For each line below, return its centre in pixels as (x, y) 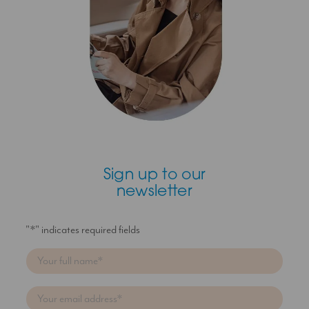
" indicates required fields (88, 230)
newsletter (154, 192)
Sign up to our (154, 176)
